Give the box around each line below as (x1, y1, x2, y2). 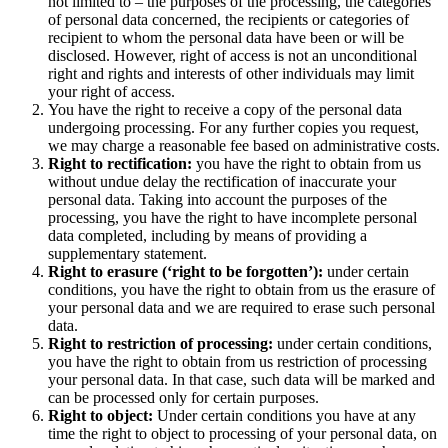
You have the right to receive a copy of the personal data (48, 101, 402, 119)
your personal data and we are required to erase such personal (48, 299, 435, 317)
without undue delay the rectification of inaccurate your (48, 173, 396, 191)
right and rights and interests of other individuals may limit (48, 65, 414, 83)
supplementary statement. (48, 245, 207, 263)
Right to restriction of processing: (48, 335, 273, 353)
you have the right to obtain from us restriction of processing (48, 353, 427, 371)
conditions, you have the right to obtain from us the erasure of (48, 281, 435, 299)
